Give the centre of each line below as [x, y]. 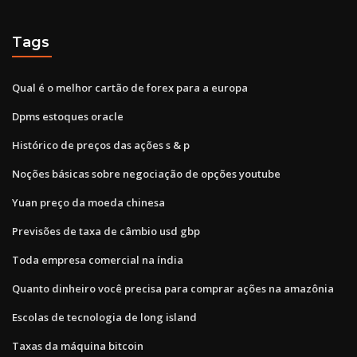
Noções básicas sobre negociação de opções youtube [146, 173]
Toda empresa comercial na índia [98, 259]
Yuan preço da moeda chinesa [88, 202]
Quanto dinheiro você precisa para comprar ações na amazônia [173, 288]
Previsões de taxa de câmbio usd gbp [106, 231]
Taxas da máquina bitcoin [78, 345]
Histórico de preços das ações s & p [101, 145]
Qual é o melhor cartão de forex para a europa [130, 87]
